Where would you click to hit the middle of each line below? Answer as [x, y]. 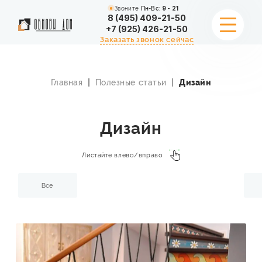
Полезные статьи [131, 82]
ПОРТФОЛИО [55, 118]
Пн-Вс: [151, 8]
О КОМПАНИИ [58, 204]
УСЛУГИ [40, 90]
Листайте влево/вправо [123, 155]
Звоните [128, 8]
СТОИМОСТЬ [55, 147]
